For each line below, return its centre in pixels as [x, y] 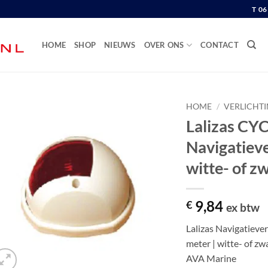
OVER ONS [164, 45]
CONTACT [220, 45]
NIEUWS [120, 45]
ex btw [243, 207]
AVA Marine [211, 258]
